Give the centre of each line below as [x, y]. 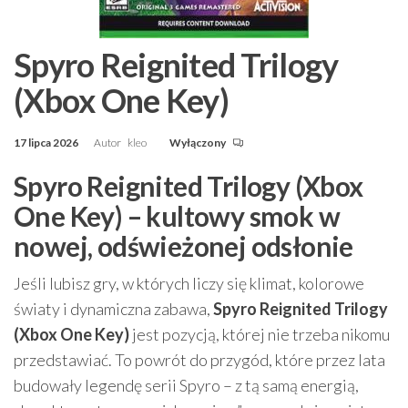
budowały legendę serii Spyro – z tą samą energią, [186, 385]
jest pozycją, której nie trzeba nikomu [260, 334]
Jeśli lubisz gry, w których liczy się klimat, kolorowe [189, 283]
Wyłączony [199, 143]
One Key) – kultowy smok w [177, 216]
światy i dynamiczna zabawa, [113, 309]
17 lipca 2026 [47, 143]
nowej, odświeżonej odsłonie [184, 246]
